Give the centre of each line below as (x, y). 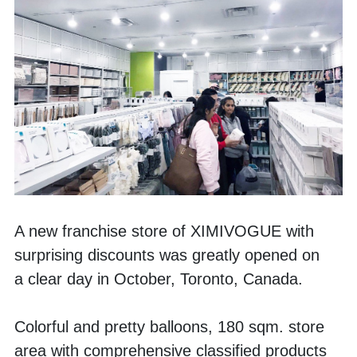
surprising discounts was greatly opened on (167, 255)
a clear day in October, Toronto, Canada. (161, 279)
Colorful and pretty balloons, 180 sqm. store (169, 326)
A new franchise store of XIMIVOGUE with (164, 231)
